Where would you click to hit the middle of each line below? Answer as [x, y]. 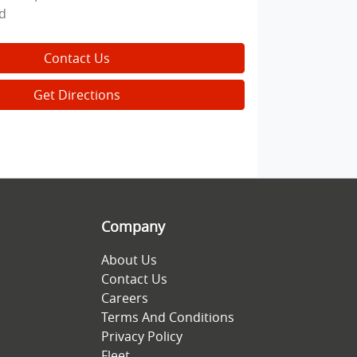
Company [133, 226]
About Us [129, 259]
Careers [125, 298]
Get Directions [76, 95]
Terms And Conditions [168, 317]
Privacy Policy [142, 336]
